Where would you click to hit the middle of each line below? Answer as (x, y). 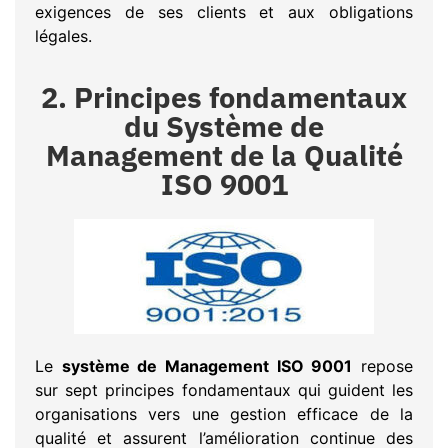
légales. (63, 36)
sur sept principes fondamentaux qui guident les (224, 389)
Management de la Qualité (224, 154)
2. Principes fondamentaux (224, 96)
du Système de (224, 125)
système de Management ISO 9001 (207, 365)
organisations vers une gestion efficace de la (224, 413)
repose (383, 365)
